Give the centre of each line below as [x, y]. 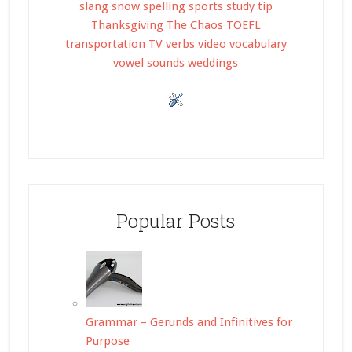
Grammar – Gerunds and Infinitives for [189, 323]
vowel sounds [149, 63]
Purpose [107, 341]
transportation [105, 44]
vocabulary [258, 44]
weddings [213, 63]
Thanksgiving [127, 26]
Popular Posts [176, 221]
